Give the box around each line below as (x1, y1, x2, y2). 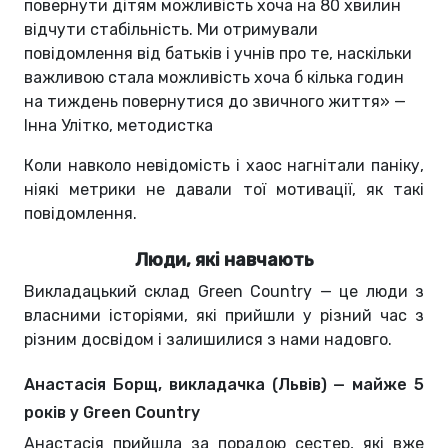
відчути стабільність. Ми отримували (24, 19, 318, 39)
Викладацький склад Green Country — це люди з (24, 281, 424, 301)
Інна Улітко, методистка (24, 115, 213, 135)
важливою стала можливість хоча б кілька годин (24, 67, 404, 87)
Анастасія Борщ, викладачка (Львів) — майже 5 (24, 374, 424, 394)
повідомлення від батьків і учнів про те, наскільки (24, 43, 412, 63)
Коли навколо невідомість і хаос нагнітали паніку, (24, 155, 424, 175)
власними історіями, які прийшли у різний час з (24, 305, 424, 325)
